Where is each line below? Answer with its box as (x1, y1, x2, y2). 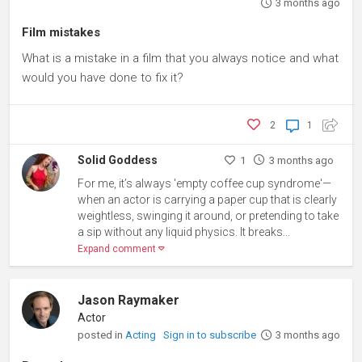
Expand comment (78, 242, 159, 255)
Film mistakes (22, 24, 100, 40)
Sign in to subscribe (163, 328, 257, 341)
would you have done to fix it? (22, 69, 183, 85)
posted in (78, 327, 126, 341)
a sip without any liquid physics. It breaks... (78, 225, 291, 238)
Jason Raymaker (78, 292, 180, 308)
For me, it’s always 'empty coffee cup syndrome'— (78, 176, 332, 190)
